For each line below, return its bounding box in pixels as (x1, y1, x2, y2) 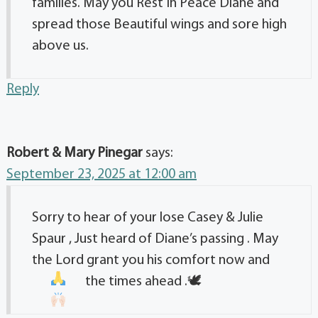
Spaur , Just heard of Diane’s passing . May (32, 231, 278, 246)
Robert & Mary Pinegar (6, 146, 143, 160)
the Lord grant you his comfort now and (32, 253, 270, 268)
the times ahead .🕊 (84, 274, 202, 289)
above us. (32, 38, 89, 53)
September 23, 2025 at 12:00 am (6, 167, 197, 182)
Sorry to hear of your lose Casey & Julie (32, 210, 263, 225)
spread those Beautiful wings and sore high (32, 17, 287, 32)
